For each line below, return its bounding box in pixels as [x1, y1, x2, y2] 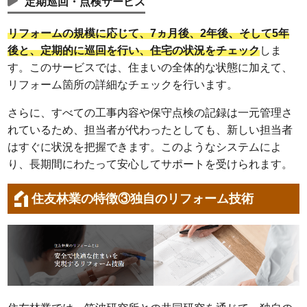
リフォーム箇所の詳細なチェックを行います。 [8, 79, 238, 91]
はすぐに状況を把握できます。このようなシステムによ [8, 141, 282, 153]
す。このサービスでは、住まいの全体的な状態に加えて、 [8, 62, 293, 74]
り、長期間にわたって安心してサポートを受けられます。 [8, 158, 293, 171]
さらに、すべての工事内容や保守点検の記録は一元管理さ [8, 107, 293, 119]
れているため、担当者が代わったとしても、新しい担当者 [8, 124, 293, 136]
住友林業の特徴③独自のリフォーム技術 [32, 192, 254, 206]
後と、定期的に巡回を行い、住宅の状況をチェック [8, 45, 260, 57]
